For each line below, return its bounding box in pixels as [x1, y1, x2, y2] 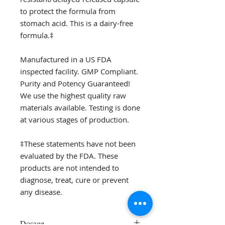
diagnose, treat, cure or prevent [20, 175, 129, 185]
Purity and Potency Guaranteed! [20, 78, 130, 88]
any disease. [20, 187, 62, 197]
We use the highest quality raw [20, 90, 126, 100]
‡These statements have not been [20, 139, 136, 149]
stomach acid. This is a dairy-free [20, 18, 133, 28]
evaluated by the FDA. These [20, 151, 118, 161]
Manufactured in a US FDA [20, 54, 111, 64]
